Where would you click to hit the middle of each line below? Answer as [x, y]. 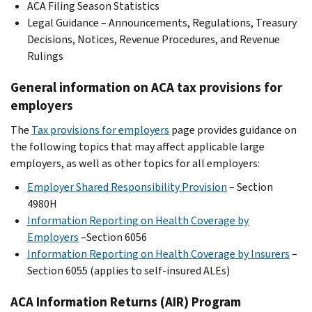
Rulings [45, 56]
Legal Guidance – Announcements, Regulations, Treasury [162, 22]
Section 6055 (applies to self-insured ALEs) [128, 270]
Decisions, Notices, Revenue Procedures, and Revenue [154, 39]
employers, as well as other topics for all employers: [135, 163]
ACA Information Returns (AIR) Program [127, 302]
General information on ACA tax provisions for [146, 87]
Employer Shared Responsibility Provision [127, 187]
